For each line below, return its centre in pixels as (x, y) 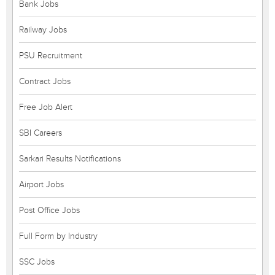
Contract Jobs (45, 81)
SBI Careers (41, 133)
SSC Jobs (37, 262)
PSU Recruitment (51, 56)
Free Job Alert (46, 107)
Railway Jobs (43, 30)
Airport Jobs (41, 184)
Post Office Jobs (49, 210)
